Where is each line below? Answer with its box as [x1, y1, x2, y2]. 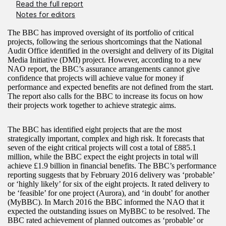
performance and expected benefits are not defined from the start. [8, 82, 213, 91]
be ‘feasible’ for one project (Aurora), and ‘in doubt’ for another [8, 188, 209, 197]
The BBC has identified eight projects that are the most [8, 125, 182, 134]
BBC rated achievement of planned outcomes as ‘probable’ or [8, 215, 203, 224]
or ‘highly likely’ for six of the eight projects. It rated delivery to [8, 179, 209, 188]
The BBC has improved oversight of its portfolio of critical [8, 28, 194, 37]
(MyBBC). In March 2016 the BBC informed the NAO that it [8, 197, 204, 206]
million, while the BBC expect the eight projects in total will [8, 152, 198, 161]
